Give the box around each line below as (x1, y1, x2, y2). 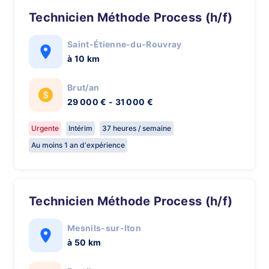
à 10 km (67, 53, 100, 64)
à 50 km (67, 237, 101, 247)
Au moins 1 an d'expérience (31, 141, 125, 150)
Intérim (68, 124, 92, 133)
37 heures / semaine (102, 124, 171, 133)
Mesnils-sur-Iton (67, 223, 142, 233)
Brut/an (67, 82, 100, 92)
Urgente (31, 124, 59, 133)
